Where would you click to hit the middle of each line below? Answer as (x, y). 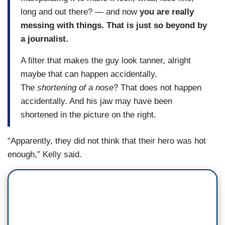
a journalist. (44, 39)
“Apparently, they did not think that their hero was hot (107, 141)
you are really (167, 12)
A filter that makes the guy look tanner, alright (106, 60)
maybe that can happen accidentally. (89, 74)
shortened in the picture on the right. (88, 115)
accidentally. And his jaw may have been (96, 101)
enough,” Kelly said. (45, 155)
